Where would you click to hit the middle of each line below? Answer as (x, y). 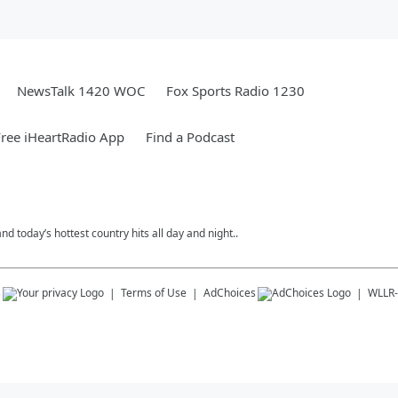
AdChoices (230, 293)
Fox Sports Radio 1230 (235, 91)
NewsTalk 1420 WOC (81, 91)
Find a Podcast (190, 137)
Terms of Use (154, 293)
